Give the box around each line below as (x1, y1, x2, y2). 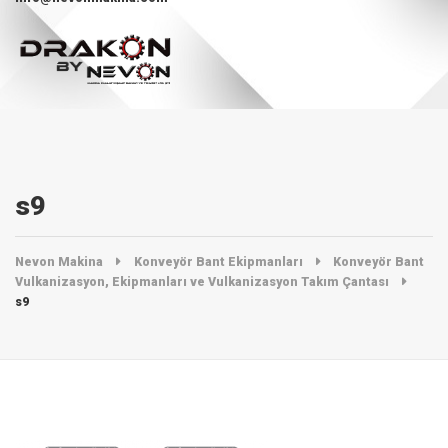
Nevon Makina (15, 254, 103, 270)
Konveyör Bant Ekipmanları (133, 254, 303, 270)
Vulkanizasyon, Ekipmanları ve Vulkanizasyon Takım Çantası (15, 274, 389, 290)
